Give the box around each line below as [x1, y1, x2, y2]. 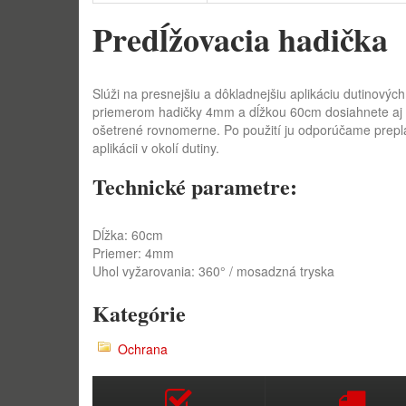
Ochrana [118, 340, 168, 358]
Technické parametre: [92, 170, 297, 202]
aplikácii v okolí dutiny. [92, 139, 219, 157]
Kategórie [92, 297, 186, 329]
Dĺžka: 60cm [92, 226, 163, 244]
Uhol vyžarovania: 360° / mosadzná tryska [92, 262, 334, 280]
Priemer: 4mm [92, 244, 174, 262]
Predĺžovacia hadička [92, 15, 388, 63]
